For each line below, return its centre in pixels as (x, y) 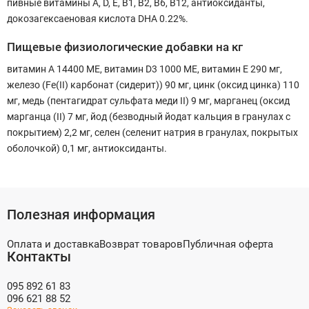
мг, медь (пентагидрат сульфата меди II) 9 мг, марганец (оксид (148, 100)
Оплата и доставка (53, 244)
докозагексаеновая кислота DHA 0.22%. (98, 18)
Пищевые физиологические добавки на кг (125, 47)
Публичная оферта (228, 244)
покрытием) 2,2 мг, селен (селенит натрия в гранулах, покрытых (152, 132)
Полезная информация (81, 215)
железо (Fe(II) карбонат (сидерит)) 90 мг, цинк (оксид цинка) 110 (153, 84)
